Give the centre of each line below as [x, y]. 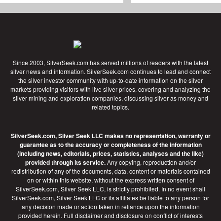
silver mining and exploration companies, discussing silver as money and [110, 98]
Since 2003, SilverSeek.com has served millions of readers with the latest [110, 63]
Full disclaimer [83, 216]
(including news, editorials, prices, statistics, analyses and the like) [110, 154]
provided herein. [41, 216]
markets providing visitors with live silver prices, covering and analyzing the [110, 89]
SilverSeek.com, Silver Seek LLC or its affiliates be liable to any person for [110, 198]
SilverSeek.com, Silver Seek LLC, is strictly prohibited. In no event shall [110, 189]
